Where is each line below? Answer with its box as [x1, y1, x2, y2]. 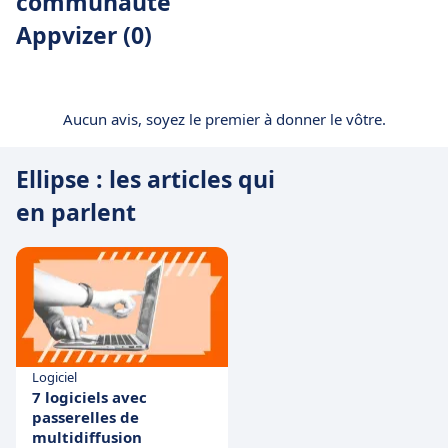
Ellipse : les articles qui [16, 163, 275, 195]
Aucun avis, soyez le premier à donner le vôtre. [62, 109, 386, 129]
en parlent [16, 196, 136, 228]
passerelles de [32, 407, 139, 428]
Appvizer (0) [16, 19, 152, 51]
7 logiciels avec [32, 387, 147, 408]
